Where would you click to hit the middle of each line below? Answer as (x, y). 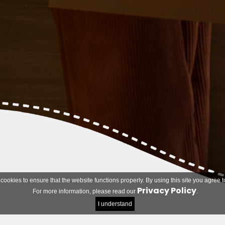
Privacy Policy (166, 191)
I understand (115, 204)
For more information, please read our (85, 191)
